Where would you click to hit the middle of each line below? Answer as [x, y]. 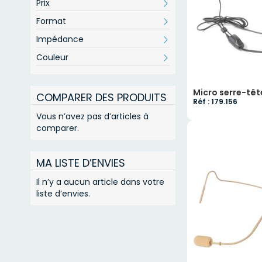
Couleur [52, 57]
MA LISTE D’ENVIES [81, 163]
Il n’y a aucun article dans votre [100, 182]
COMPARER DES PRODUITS [101, 97]
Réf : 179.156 [215, 101]
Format [51, 21]
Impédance [60, 39]
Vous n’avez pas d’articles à [92, 116]
